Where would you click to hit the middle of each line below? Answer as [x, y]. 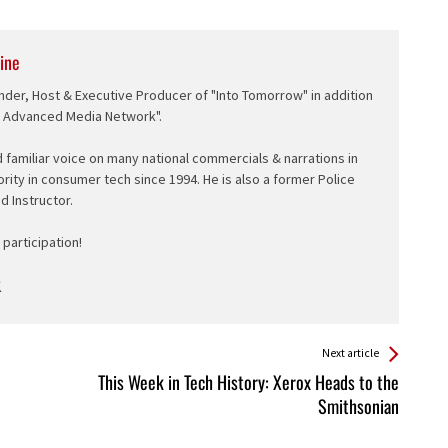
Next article [350, 352]
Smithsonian [358, 406]
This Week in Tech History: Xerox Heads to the [248, 382]
